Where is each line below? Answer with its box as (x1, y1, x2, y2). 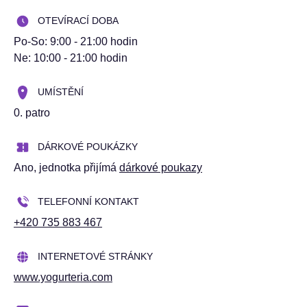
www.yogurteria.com (14, 271, 112, 283)
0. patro (14, 107, 50, 119)
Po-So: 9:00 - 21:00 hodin (14, 36, 138, 47)
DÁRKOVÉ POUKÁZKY (38, 141, 138, 152)
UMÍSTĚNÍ (38, 86, 84, 97)
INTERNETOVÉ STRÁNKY (38, 251, 153, 262)
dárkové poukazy (119, 162, 202, 173)
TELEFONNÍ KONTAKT (38, 196, 139, 207)
